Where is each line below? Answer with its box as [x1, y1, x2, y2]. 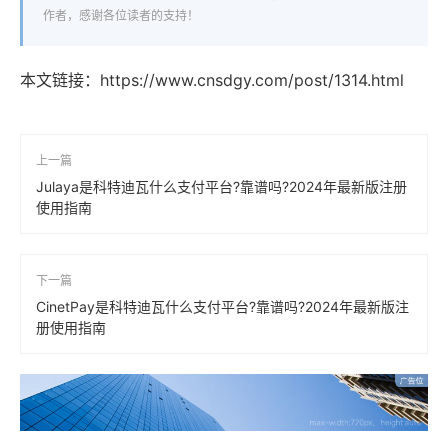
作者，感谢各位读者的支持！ [43, 8, 199, 24]
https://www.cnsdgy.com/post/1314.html [100, 70, 404, 91]
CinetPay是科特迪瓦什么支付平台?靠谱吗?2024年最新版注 [36, 298, 409, 316]
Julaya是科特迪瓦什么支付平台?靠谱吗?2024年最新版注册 [36, 178, 407, 196]
